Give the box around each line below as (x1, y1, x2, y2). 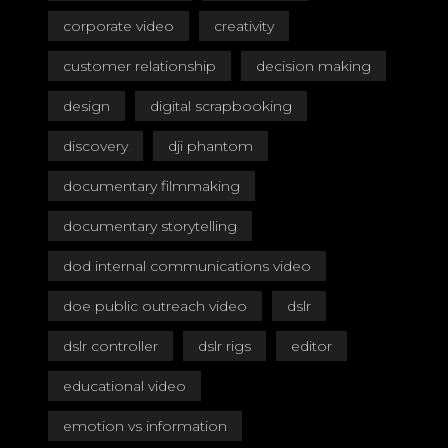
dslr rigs (198, 337, 251, 355)
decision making (256, 57, 371, 75)
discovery (63, 137, 128, 155)
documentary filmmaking (63, 177, 240, 195)
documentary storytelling (63, 217, 237, 235)
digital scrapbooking (150, 97, 292, 115)
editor (291, 337, 332, 355)
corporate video (63, 17, 174, 35)
